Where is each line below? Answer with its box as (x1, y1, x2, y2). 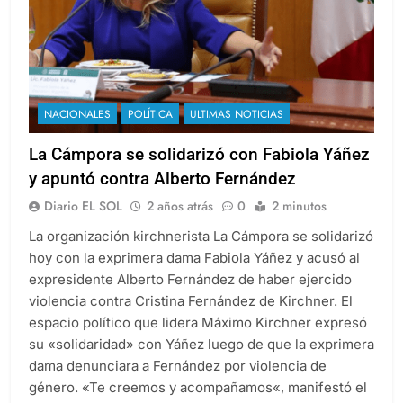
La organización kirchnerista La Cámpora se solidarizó (29, 228, 373, 246)
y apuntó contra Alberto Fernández (29, 168, 296, 190)
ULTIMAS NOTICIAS (190, 106, 283, 123)
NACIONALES (44, 106, 111, 123)
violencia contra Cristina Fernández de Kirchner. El (29, 292, 353, 310)
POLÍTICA (128, 106, 173, 123)
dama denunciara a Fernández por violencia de (29, 357, 327, 375)
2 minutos (272, 197, 327, 216)
